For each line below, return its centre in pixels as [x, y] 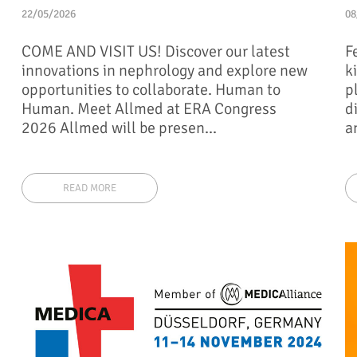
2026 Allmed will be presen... [120, 127]
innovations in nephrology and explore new [165, 70]
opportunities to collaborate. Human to [151, 89]
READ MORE [90, 188]
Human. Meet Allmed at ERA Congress [149, 108]
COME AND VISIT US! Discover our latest [156, 51]
